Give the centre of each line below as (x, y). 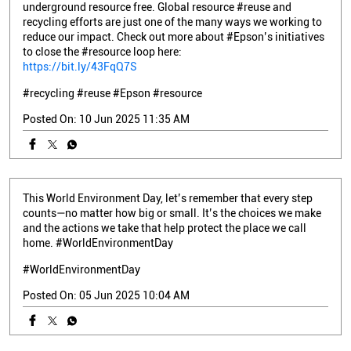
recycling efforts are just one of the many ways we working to (172, 22)
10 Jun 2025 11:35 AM (134, 119)
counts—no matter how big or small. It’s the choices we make (172, 213)
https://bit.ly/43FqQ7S (80, 66)
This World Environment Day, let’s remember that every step (168, 198)
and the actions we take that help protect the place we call (165, 228)
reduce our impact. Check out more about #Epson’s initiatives (174, 36)
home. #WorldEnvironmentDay (98, 242)
